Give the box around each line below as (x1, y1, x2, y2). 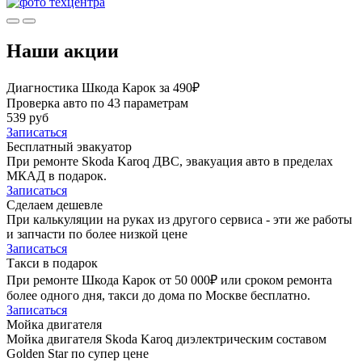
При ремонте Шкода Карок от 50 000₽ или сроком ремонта (6, 272, 332, 287)
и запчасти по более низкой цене (6, 226, 187, 241)
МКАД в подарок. (6, 168, 107, 183)
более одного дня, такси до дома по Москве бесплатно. (6, 288, 310, 302)
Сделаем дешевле (6, 197, 103, 212)
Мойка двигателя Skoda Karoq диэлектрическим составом (6, 331, 326, 346)
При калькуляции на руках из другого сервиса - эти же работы (6, 212, 352, 226)
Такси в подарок (6, 255, 98, 270)
